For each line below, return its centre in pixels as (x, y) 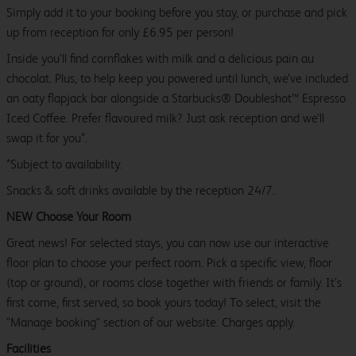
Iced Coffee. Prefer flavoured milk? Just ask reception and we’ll (165, 118)
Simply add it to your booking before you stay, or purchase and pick (177, 13)
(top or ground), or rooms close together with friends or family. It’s (174, 283)
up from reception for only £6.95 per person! (120, 33)
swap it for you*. (47, 138)
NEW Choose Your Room (69, 217)
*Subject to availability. (64, 164)
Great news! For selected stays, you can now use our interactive (168, 243)
